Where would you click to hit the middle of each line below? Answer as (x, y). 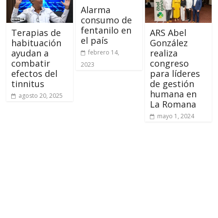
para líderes (175, 74)
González (169, 43)
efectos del (35, 74)
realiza (163, 53)
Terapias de (36, 33)
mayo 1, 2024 (175, 116)
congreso (169, 64)
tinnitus (28, 84)
